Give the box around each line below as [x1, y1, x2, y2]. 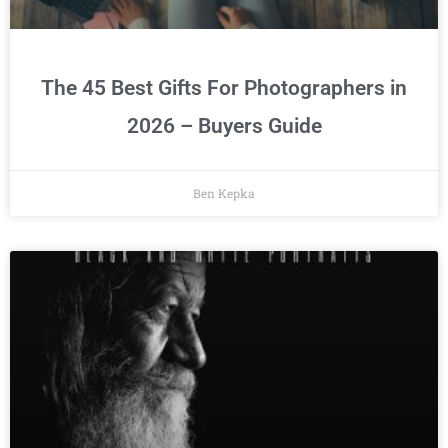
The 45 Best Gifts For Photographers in [41, 76, 407, 101]
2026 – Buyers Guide [126, 114, 322, 139]
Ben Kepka [193, 185, 255, 202]
